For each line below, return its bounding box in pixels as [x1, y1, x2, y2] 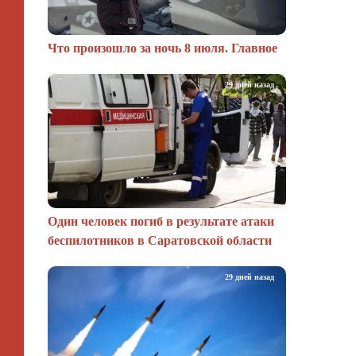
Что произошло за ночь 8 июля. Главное [48, 41, 277, 56]
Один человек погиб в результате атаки [48, 214, 274, 228]
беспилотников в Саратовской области [48, 233, 272, 247]
